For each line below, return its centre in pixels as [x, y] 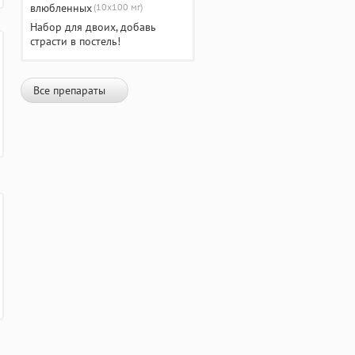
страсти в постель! [75, 41]
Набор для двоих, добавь [93, 27]
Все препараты [69, 90]
